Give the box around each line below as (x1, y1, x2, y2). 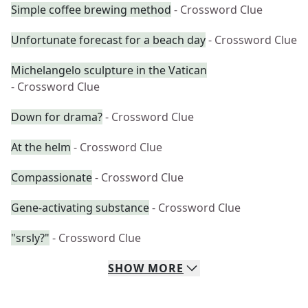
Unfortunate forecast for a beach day (11, 32, 206, 47)
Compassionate (11, 170, 92, 185)
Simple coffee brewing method (11, 2, 171, 17)
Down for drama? (11, 109, 102, 124)
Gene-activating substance (11, 200, 149, 215)
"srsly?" (11, 230, 49, 245)
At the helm (11, 140, 71, 155)
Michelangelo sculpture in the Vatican (11, 63, 207, 78)
